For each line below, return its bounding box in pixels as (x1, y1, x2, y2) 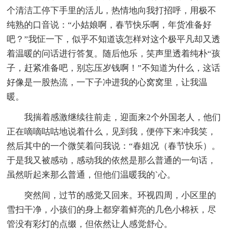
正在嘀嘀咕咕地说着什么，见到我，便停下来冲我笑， (7, 126, 217, 137)
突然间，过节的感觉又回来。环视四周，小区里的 (24, 190, 217, 200)
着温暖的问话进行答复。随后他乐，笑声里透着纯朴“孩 (7, 48, 221, 59)
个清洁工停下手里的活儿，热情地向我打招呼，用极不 (7, 5, 217, 15)
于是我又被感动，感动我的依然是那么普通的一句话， (7, 155, 217, 165)
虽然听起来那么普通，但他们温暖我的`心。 (7, 169, 176, 180)
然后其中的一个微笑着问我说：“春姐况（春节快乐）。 (7, 141, 221, 151)
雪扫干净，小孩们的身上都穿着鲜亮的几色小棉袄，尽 (7, 204, 217, 215)
